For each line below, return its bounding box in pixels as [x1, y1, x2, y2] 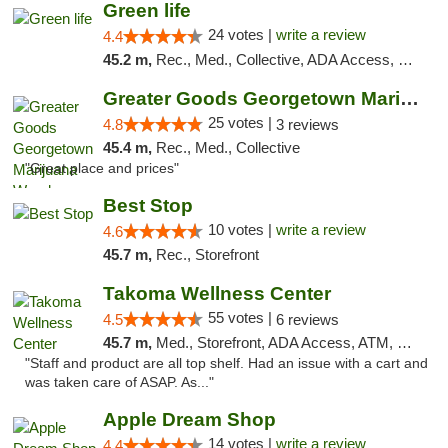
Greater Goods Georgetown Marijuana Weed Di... [399, 88, 419, 109]
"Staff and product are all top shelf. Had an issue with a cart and [25, 356, 428, 371]
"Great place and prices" [25, 161, 179, 176]
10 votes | [207, 221, 276, 238]
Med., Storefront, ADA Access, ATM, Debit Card [155, 334, 397, 351]
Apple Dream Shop [102, 409, 276, 430]
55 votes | [207, 309, 276, 326]
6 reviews [275, 311, 339, 328]
